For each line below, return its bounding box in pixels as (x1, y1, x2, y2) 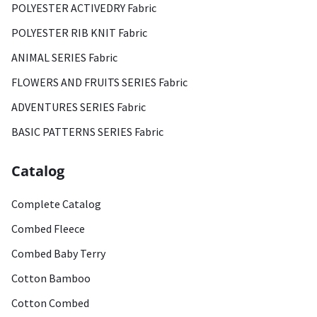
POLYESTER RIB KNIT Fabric (11, 25, 147, 40)
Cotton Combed (11, 296, 89, 310)
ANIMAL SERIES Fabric (11, 50, 117, 64)
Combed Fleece (11, 221, 85, 236)
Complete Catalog (11, 197, 101, 211)
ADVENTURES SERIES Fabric (11, 100, 146, 114)
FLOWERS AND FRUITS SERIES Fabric (11, 75, 188, 89)
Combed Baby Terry (11, 246, 105, 260)
